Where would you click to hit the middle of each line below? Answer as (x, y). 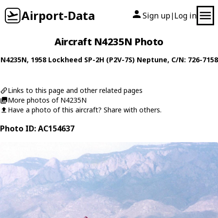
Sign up (156, 16)
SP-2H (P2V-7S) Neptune (126, 60)
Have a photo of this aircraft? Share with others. (85, 110)
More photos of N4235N (47, 100)
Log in (185, 16)
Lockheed (65, 60)
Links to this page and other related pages (75, 90)
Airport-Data (58, 15)
